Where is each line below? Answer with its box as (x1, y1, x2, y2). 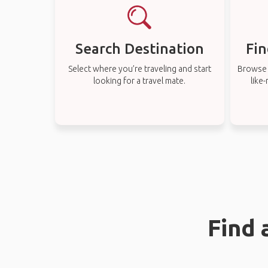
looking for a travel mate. (93, 76, 186, 86)
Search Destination (75, 41, 204, 57)
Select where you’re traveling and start (68, 64, 211, 74)
